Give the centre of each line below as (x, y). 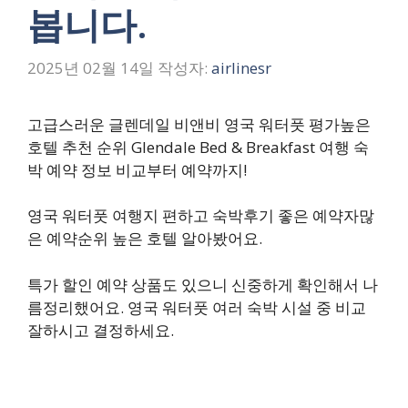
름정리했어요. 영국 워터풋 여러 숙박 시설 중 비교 (197, 307)
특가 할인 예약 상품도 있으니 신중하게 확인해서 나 (203, 284)
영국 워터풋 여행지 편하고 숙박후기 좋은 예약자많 (201, 215)
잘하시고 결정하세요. (101, 330)
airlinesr (241, 67)
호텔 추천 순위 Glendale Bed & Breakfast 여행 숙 (198, 147)
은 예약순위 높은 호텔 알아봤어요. (145, 238)
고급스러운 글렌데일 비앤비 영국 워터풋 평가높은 (199, 124)
